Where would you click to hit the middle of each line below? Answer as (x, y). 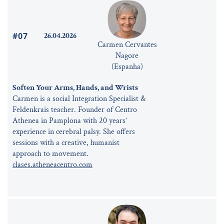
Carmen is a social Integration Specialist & (79, 98)
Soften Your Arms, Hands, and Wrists (75, 87)
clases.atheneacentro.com (52, 164)
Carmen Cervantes (127, 44)
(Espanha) (127, 66)
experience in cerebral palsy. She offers (74, 131)
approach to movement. (50, 153)
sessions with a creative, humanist (66, 142)
